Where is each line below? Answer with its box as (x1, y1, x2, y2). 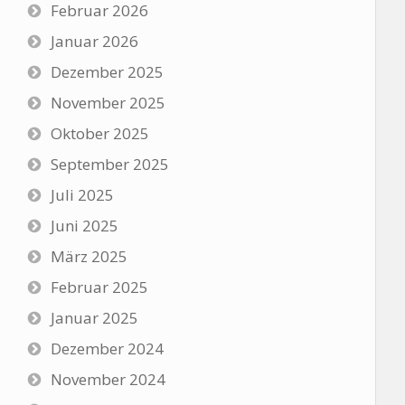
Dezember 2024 (50, 338, 164, 359)
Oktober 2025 (50, 123, 149, 144)
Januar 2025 (50, 307, 138, 328)
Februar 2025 (50, 277, 148, 297)
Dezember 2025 (50, 61, 164, 82)
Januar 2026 (50, 31, 138, 52)
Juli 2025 (50, 184, 114, 205)
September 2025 (50, 154, 169, 174)
